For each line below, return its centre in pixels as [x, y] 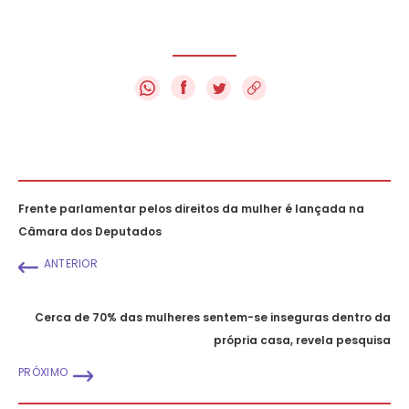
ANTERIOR [71, 263]
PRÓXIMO [43, 372]
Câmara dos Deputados [90, 231]
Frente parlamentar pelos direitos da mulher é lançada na [191, 208]
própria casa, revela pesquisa [302, 340]
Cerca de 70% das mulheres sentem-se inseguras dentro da [213, 317]
